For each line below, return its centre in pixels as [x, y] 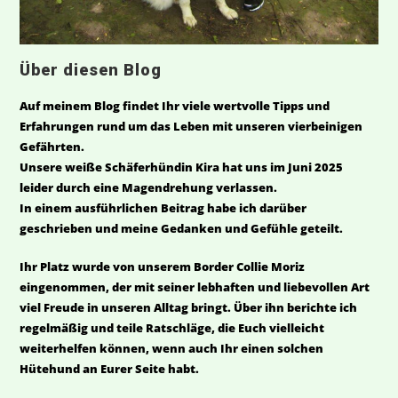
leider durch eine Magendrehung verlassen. [149, 188]
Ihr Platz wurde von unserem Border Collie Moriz [163, 267]
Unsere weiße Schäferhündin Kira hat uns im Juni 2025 [182, 167]
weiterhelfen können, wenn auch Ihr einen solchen [172, 349]
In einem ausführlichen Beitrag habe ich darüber [163, 208]
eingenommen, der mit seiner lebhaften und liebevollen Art [195, 287]
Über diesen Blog [91, 70]
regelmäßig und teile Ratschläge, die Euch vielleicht [172, 328]
